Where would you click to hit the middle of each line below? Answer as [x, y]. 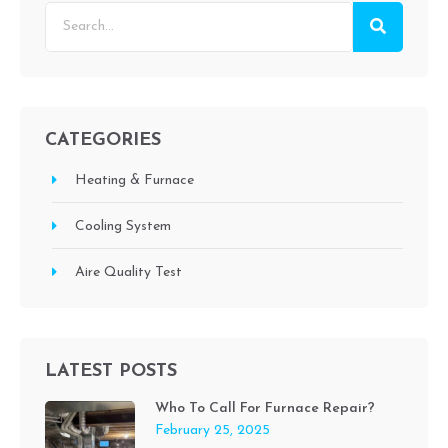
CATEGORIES [103, 140]
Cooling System [122, 226]
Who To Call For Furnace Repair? [265, 408]
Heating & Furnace [134, 180]
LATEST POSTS [111, 371]
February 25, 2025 [212, 430]
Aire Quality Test [128, 272]
